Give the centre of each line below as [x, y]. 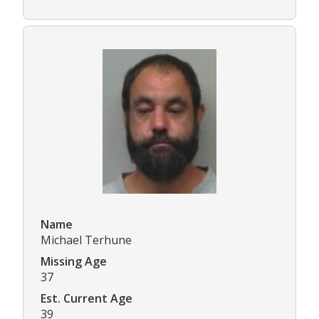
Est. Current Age [87, 298]
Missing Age [74, 261]
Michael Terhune [86, 240]
